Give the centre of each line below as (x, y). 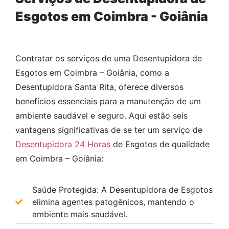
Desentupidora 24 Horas (63, 144)
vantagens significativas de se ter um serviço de (109, 130)
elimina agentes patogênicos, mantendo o (113, 202)
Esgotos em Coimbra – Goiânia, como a (92, 73)
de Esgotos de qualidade (160, 144)
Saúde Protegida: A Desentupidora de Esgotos (122, 189)
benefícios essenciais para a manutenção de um (108, 101)
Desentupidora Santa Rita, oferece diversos (99, 87)
